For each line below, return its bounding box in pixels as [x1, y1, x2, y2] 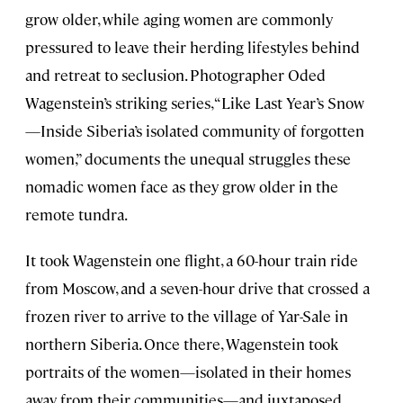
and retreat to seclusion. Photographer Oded [25, 65, 326, 85]
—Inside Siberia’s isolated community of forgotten [25, 121, 364, 141]
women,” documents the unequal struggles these [25, 148, 351, 169]
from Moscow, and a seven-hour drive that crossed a [25, 278, 370, 299]
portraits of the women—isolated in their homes [25, 362, 351, 382]
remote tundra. [25, 204, 128, 225]
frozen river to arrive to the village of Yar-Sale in [25, 306, 348, 327]
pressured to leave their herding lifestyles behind [25, 37, 360, 58]
